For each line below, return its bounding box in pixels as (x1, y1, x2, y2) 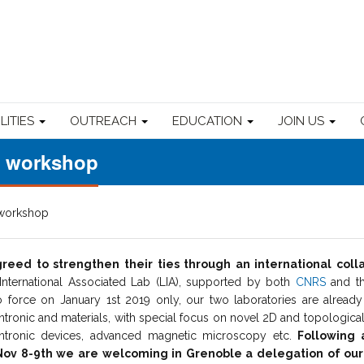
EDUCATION (172, 113, 245, 128)
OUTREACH (70, 113, 140, 128)
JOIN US (278, 113, 327, 128)
